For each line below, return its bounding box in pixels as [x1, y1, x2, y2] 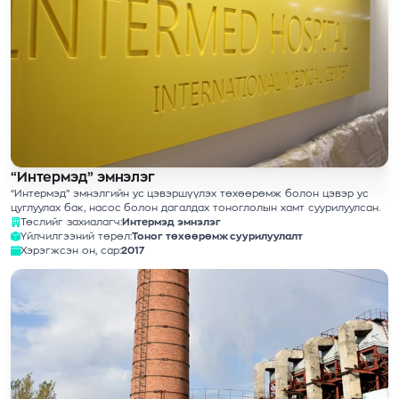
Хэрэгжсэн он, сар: [20, 246, 121, 256]
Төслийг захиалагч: [20, 217, 122, 227]
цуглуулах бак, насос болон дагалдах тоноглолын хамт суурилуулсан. [11, 203, 380, 213]
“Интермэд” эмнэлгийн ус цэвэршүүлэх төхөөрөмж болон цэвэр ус [11, 189, 369, 199]
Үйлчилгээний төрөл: [20, 232, 132, 241]
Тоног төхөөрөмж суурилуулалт [131, 232, 304, 241]
